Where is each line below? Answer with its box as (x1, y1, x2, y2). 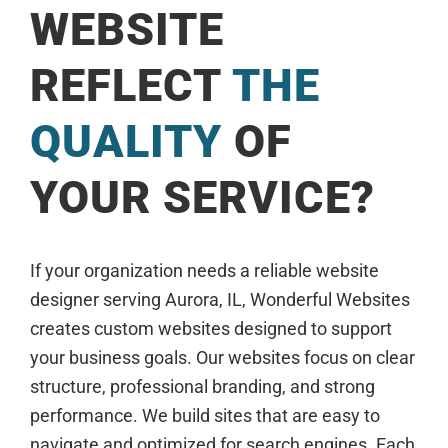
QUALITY (30, 115, 222, 168)
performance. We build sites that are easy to (30, 405, 380, 426)
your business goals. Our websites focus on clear (30, 347, 415, 368)
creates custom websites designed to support (30, 318, 392, 339)
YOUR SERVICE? (30, 171, 375, 224)
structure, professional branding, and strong (30, 376, 375, 397)
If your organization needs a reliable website (30, 260, 379, 281)
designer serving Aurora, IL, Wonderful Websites (30, 289, 410, 310)
